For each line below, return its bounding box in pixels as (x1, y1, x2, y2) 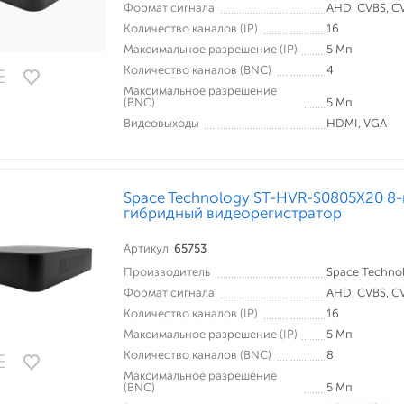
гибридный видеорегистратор (124, 204, 342, 222)
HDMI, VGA (326, 116, 387, 130)
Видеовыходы (124, 116, 199, 130)
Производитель (124, 265, 210, 279)
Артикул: (124, 242, 174, 255)
